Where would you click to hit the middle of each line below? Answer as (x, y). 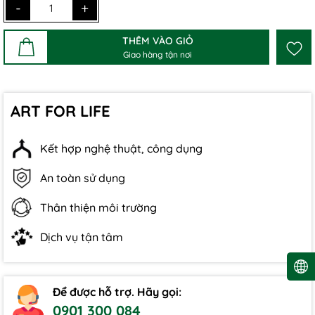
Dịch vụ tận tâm (82, 237)
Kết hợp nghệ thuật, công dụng (121, 148)
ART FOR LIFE (60, 111)
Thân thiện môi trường (98, 207)
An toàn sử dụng (83, 178)
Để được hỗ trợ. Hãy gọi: (117, 292)
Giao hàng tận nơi (157, 54)
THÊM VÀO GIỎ (157, 40)
